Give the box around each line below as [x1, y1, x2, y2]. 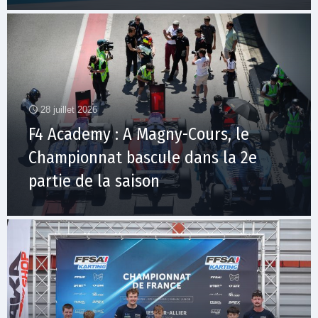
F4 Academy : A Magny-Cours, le [28, 124, 249, 145]
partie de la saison [28, 171, 160, 192]
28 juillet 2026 [40, 104, 97, 116]
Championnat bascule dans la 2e [28, 148, 257, 168]
